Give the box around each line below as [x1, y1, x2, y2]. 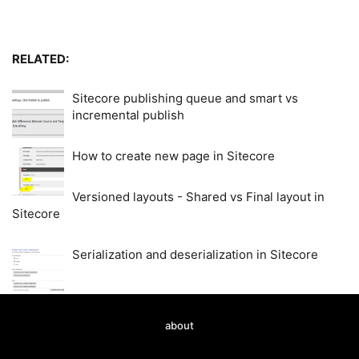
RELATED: [12, 52, 69, 67]
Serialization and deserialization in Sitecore [72, 247, 318, 263]
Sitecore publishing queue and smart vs [72, 91, 298, 107]
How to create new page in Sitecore [72, 148, 275, 164]
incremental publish [72, 107, 184, 123]
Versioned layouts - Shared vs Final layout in [72, 189, 325, 205]
